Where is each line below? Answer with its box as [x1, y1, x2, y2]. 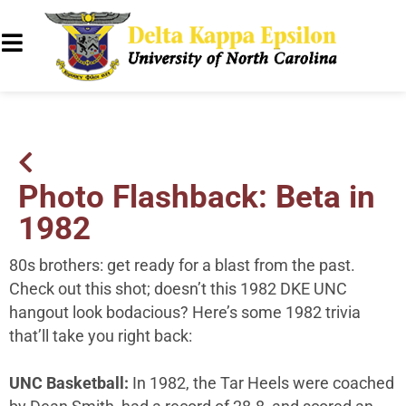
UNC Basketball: [9, 374, 132, 393]
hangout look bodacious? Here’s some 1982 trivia [9, 304, 361, 323]
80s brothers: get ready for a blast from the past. [9, 256, 355, 275]
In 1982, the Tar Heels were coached [132, 374, 394, 393]
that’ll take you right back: [9, 327, 196, 346]
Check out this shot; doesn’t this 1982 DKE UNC [9, 280, 347, 299]
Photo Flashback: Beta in [18, 178, 375, 217]
